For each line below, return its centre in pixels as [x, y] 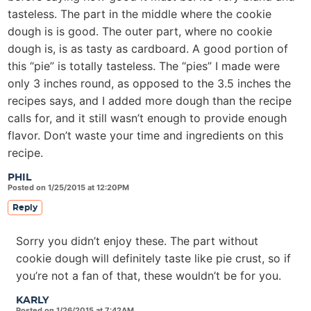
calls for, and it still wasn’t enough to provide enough [147, 118]
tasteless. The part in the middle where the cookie [140, 14]
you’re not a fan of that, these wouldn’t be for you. [149, 276]
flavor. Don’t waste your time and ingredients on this [145, 135]
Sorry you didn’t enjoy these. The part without [137, 241]
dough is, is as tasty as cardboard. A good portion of [148, 49]
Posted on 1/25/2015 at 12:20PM [68, 187]
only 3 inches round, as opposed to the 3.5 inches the [149, 83]
